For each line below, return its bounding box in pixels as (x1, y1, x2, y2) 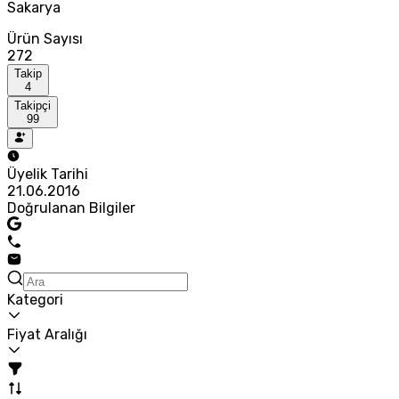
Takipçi (14, 99, 51, 113)
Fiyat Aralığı (7, 325, 87, 343)
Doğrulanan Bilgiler (7, 199, 135, 216)
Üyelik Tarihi (7, 165, 88, 183)
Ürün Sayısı (7, 30, 83, 48)
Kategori (7, 290, 63, 308)
